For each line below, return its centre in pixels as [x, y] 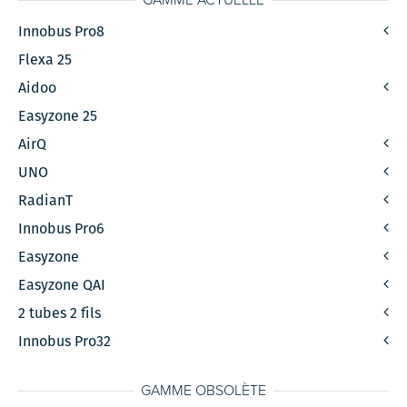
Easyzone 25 [58, 116]
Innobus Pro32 [65, 342]
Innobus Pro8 [62, 32]
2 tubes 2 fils [60, 313]
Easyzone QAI [62, 285]
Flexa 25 [45, 60]
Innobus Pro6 [62, 229]
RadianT [46, 201]
